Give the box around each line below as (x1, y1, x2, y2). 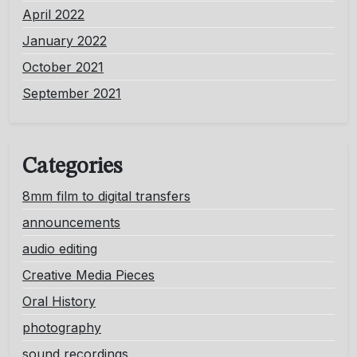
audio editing (22, 241, 97, 257)
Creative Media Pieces (22, 267, 155, 284)
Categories (22, 156, 122, 179)
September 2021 (22, 85, 121, 102)
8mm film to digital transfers (22, 188, 190, 205)
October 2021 (22, 59, 104, 76)
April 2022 (22, 6, 84, 23)
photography (22, 320, 101, 336)
